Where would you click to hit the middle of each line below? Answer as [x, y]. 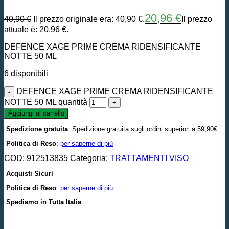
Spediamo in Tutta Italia [44, 202]
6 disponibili [26, 73]
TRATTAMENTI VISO [149, 158]
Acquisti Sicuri [30, 173]
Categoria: [90, 158]
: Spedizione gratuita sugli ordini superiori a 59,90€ [143, 129]
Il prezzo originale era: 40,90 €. [89, 19]
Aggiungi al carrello [36, 113]
